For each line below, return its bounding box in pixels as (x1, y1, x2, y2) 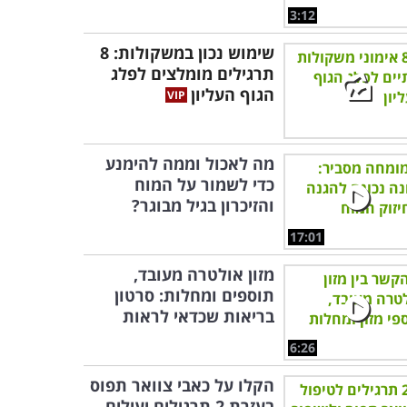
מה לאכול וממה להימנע (105, 153, 274, 174)
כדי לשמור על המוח (134, 174, 274, 195)
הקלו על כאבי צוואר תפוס (90, 374, 274, 396)
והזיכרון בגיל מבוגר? (132, 194, 274, 216)
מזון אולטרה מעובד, (134, 263, 274, 285)
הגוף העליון (191, 84, 274, 105)
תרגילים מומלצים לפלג (111, 63, 274, 84)
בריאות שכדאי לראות (123, 305, 274, 327)
